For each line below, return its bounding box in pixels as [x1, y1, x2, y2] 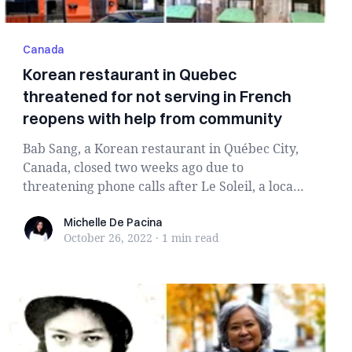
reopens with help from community [23, 108, 283, 128]
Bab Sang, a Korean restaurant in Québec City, [23, 140, 299, 157]
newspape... [23, 196, 94, 214]
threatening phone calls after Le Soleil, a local [23, 178, 298, 195]
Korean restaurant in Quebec [23, 64, 237, 84]
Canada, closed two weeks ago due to [23, 159, 244, 176]
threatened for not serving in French [23, 86, 292, 106]
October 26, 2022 [64, 230, 153, 245]
